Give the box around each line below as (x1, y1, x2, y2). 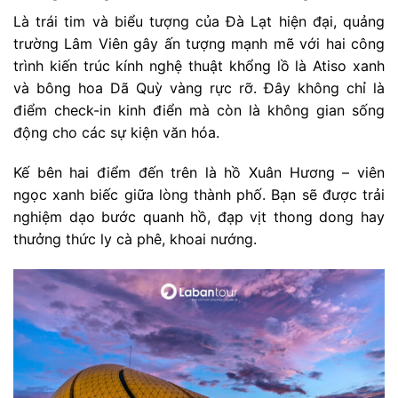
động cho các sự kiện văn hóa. (13, 123, 224, 141)
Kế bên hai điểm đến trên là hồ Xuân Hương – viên (13, 163, 385, 182)
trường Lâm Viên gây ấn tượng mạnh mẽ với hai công (13, 34, 385, 52)
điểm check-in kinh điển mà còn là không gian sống (13, 100, 385, 119)
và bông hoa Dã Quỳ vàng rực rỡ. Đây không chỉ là (13, 78, 385, 97)
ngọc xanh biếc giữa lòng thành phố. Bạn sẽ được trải (13, 186, 385, 204)
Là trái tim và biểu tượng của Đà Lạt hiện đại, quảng (13, 12, 385, 30)
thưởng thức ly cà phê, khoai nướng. (13, 230, 257, 249)
